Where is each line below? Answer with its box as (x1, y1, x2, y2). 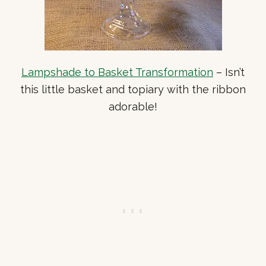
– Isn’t (213, 65, 245, 78)
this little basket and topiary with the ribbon (20, 83, 246, 96)
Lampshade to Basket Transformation (21, 65, 213, 78)
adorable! (109, 100, 157, 113)
